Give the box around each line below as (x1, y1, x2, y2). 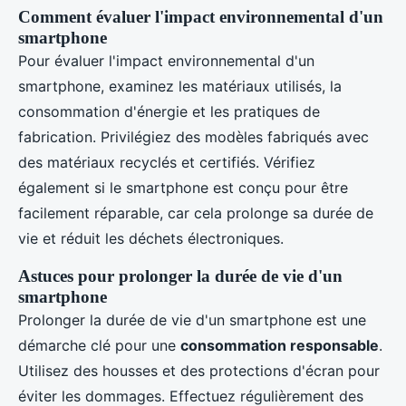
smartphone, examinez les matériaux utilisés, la (18, 76, 342, 95)
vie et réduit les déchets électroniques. (18, 228, 284, 247)
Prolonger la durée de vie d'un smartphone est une (18, 310, 366, 329)
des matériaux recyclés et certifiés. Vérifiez (18, 152, 315, 171)
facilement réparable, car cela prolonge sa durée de (18, 203, 373, 222)
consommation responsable (180, 335, 379, 354)
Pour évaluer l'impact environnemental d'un (18, 51, 314, 70)
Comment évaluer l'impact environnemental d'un (18, 6, 383, 26)
